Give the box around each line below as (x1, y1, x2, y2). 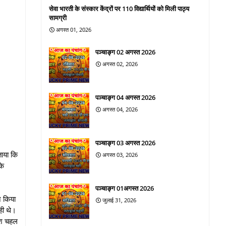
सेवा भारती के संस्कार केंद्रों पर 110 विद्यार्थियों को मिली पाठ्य (49, 4, 189, 13)
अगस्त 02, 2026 (102, 60, 138, 68)
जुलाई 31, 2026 (102, 196, 136, 204)
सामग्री (49, 13, 67, 22)
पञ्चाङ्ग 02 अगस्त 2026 (95, 47, 155, 56)
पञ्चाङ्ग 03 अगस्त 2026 (95, 138, 155, 147)
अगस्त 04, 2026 (102, 105, 138, 113)
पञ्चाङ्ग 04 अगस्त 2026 (95, 93, 155, 102)
